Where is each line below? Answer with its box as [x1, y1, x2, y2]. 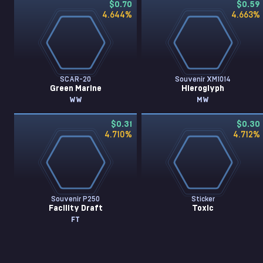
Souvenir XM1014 [175, 76, 231, 83]
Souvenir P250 [51, 195, 100, 203]
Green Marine [49, 85, 102, 93]
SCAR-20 [60, 76, 92, 83]
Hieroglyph [181, 85, 225, 93]
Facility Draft [48, 204, 103, 213]
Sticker [191, 195, 215, 203]
